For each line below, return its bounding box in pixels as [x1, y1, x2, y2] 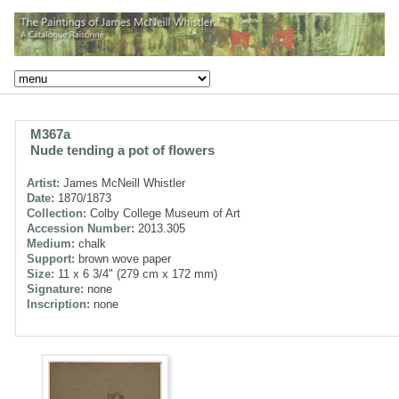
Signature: [27, 281, 84, 296]
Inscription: [27, 297, 90, 311]
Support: [27, 251, 75, 265]
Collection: [27, 206, 86, 220]
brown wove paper [75, 251, 171, 265]
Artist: [27, 175, 60, 190]
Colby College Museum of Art [86, 206, 240, 220]
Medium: [27, 236, 75, 250]
